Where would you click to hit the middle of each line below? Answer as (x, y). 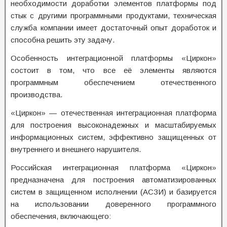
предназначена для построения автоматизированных (113, 180)
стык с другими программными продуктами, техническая (113, 15)
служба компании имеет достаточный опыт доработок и (113, 28)
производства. (36, 94)
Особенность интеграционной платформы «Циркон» (113, 58)
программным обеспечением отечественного (113, 82)
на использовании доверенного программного (113, 204)
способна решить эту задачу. (63, 40)
